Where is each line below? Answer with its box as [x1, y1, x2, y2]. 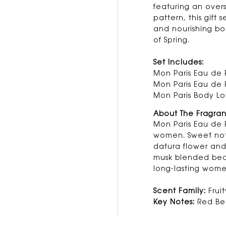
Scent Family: [153, 188, 206, 195]
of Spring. [153, 37, 190, 44]
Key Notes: [153, 199, 195, 206]
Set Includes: [153, 59, 204, 67]
